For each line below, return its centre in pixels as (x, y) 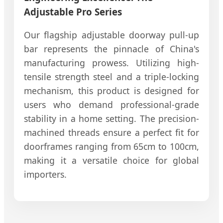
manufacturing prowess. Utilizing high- (111, 63)
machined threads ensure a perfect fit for (111, 133)
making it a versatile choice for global (111, 161)
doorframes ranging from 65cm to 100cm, (111, 147)
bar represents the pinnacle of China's (111, 49)
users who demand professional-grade (111, 105)
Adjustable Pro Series (73, 11)
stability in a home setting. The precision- (111, 119)
